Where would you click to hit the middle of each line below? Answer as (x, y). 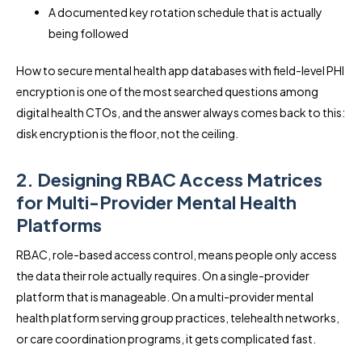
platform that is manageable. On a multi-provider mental (165, 296)
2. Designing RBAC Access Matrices (169, 179)
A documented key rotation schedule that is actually (185, 12)
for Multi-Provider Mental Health (156, 202)
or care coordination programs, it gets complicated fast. (166, 338)
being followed (88, 33)
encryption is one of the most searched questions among (167, 91)
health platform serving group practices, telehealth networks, (178, 317)
